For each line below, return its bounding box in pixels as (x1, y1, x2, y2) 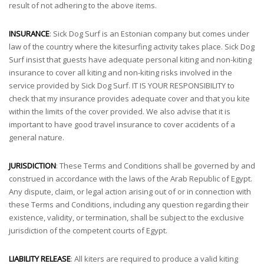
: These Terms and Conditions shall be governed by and (56, 160, 255, 171)
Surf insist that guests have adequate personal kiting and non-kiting (9, 54, 252, 65)
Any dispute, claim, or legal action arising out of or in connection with (9, 186, 251, 197)
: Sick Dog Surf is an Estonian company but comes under (49, 28, 249, 39)
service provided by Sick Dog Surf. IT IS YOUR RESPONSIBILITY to (9, 80, 235, 91)
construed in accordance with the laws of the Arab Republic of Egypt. (9, 173, 252, 184)
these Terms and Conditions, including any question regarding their (9, 199, 249, 210)
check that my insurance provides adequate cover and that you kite (9, 93, 250, 104)
